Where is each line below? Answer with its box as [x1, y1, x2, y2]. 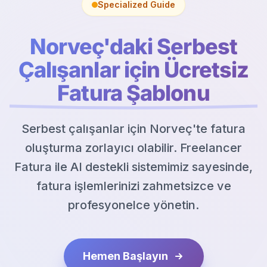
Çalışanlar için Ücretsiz [18, 57, 249, 83]
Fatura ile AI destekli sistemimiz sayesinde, [14, 160, 253, 175]
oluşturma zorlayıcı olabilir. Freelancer [25, 141, 242, 156]
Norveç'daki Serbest [29, 33, 238, 60]
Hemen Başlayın [82, 250, 168, 263]
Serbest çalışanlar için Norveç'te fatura [21, 122, 246, 136]
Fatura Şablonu [57, 80, 210, 107]
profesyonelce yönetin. [68, 198, 199, 213]
